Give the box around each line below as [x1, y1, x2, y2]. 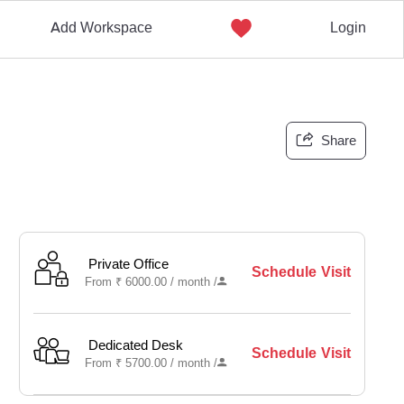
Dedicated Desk [88, 336, 184, 354]
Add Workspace [50, 18, 152, 37]
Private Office [88, 255, 170, 273]
